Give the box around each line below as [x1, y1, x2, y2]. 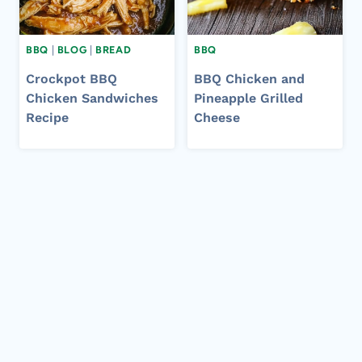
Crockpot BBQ [26, 70, 117, 86]
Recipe [26, 109, 69, 125]
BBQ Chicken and [194, 70, 305, 86]
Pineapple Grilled [194, 90, 303, 106]
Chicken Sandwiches [26, 90, 158, 106]
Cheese [194, 109, 240, 125]
